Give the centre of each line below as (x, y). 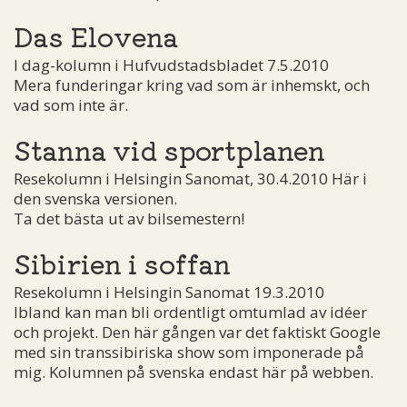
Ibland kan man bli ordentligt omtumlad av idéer (190, 312)
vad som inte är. (71, 104)
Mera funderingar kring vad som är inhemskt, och (192, 84)
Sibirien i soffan (122, 262)
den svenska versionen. (95, 198)
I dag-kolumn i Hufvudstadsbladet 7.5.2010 (171, 65)
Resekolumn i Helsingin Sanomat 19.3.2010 (169, 292)
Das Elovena (96, 35)
